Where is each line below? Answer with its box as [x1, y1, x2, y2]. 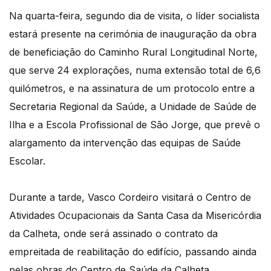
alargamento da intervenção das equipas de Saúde [9, 137, 241, 149]
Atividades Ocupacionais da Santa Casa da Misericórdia [9, 209, 261, 222]
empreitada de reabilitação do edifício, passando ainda [9, 246, 256, 258]
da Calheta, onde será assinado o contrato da [9, 227, 218, 240]
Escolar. [9, 155, 45, 168]
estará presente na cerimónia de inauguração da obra [9, 28, 256, 41]
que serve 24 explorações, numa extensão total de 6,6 [9, 64, 261, 77]
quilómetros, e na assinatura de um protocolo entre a [9, 82, 255, 95]
